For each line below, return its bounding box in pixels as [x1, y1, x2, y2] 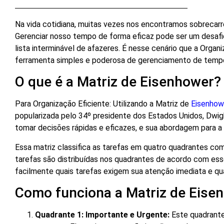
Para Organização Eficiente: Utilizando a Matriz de [15, 99, 191, 109]
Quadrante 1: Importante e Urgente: [35, 210, 169, 220]
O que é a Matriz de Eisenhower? [15, 73, 221, 90]
